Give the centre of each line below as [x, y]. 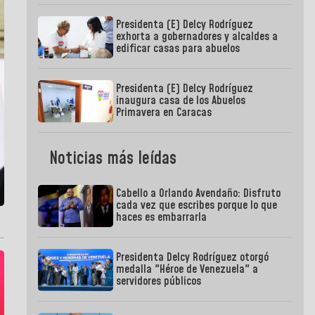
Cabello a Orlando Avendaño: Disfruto [199, 194]
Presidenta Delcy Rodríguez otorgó [193, 258]
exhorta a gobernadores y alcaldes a [197, 37]
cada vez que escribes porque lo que [197, 206]
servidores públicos [159, 282]
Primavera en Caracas [164, 113]
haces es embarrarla [162, 218]
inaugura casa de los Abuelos [181, 101]
